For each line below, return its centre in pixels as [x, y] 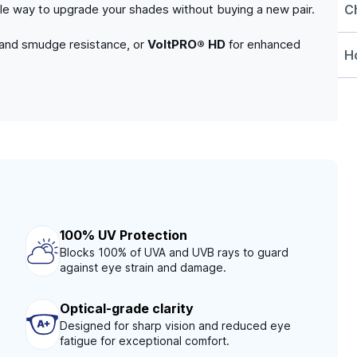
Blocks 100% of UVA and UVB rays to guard [175, 253]
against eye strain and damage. [143, 268]
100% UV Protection [124, 235]
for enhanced [263, 45]
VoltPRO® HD [186, 45]
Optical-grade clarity [126, 309]
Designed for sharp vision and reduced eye [175, 326]
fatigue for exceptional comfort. [144, 341]
